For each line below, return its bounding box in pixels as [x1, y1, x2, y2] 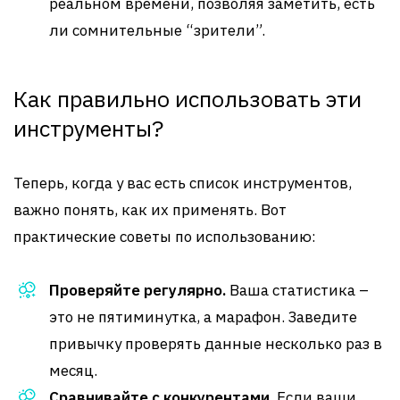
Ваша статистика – [226, 280, 369, 300]
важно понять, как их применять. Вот [13, 200, 287, 220]
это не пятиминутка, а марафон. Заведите [49, 307, 357, 327]
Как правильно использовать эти [13, 84, 362, 113]
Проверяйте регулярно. [49, 280, 226, 300]
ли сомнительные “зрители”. [49, 21, 265, 40]
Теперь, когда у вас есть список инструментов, [13, 173, 352, 193]
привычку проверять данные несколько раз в [49, 334, 382, 354]
